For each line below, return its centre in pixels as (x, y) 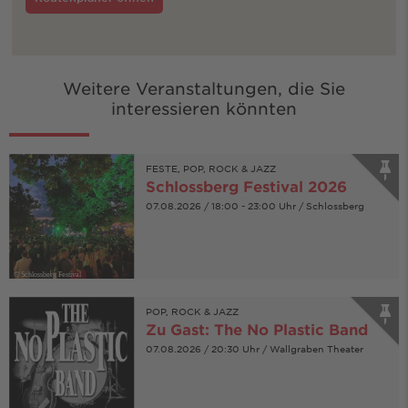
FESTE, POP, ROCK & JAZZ (210, 168)
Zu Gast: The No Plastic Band (256, 329)
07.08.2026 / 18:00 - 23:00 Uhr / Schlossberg (255, 205)
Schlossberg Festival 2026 (246, 185)
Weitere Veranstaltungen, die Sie (204, 88)
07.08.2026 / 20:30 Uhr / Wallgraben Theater (254, 349)
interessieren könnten (204, 108)
